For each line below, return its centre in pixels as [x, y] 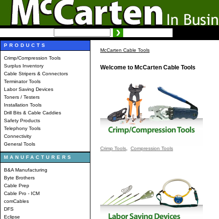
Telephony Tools [22, 128]
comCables [16, 201]
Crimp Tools [113, 148]
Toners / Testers [22, 97]
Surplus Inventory [24, 66]
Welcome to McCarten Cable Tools [148, 67]
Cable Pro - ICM [22, 193]
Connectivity [18, 136]
